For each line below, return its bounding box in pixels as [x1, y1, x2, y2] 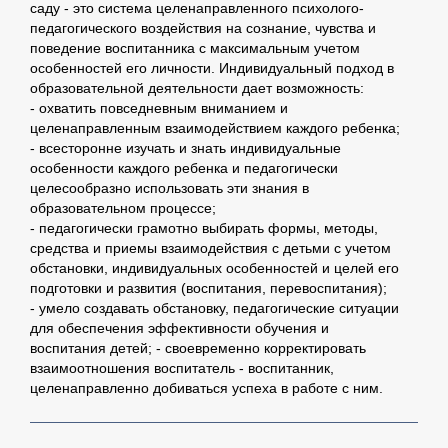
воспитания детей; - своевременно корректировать [30, 340, 366, 357]
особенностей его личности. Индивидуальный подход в [30, 60, 394, 77]
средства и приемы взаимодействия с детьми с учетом [30, 240, 391, 257]
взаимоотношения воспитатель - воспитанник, [30, 360, 334, 377]
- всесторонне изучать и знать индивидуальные [30, 140, 341, 157]
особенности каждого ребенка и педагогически [30, 160, 338, 177]
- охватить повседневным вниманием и [30, 100, 288, 117]
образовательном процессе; [30, 200, 216, 217]
